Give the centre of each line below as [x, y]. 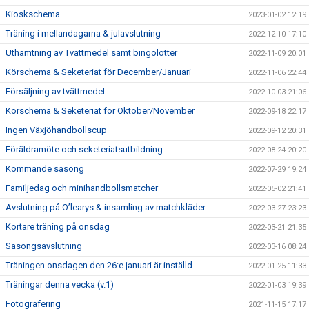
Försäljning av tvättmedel [55, 91]
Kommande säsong [45, 169]
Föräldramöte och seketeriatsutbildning [84, 149]
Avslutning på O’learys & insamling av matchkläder [106, 207]
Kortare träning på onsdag [58, 227]
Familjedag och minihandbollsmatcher [82, 188]
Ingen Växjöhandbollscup [56, 130]
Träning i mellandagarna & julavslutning [83, 33]
